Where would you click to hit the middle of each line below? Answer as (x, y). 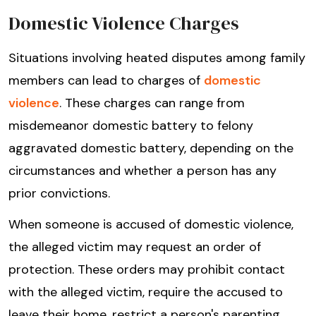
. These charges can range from (152, 103)
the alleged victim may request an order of (135, 247)
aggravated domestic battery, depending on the (151, 148)
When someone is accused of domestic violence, (151, 225)
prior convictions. (59, 194)
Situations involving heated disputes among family (157, 58)
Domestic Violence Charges (124, 24)
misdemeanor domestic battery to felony (131, 126)
